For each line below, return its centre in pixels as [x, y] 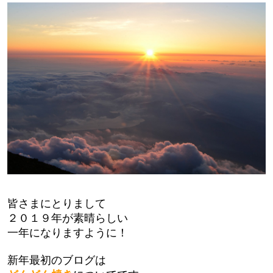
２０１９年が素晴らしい [67, 218]
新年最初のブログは [56, 260]
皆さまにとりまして [56, 203]
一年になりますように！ [67, 232]
